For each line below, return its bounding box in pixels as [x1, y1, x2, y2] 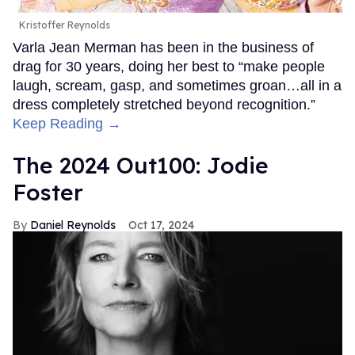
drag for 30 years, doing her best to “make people [13, 58, 325, 74]
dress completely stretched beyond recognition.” [13, 96, 315, 113]
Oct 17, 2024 [128, 217, 194, 232]
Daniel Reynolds [30, 217, 116, 232]
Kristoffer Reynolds [19, 18, 110, 31]
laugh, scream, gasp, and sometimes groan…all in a [13, 77, 342, 94]
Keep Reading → [13, 115, 121, 132]
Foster [13, 177, 83, 206]
